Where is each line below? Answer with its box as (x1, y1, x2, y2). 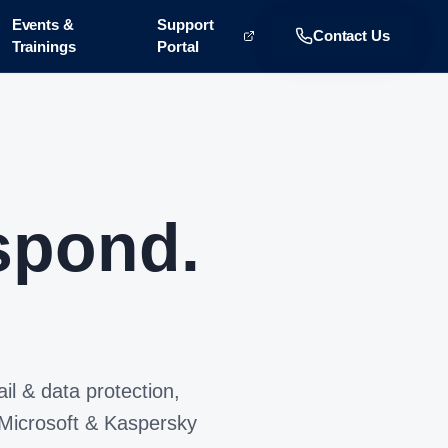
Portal (157, 38, 199, 55)
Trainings (11, 38, 76, 55)
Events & (11, 16, 74, 33)
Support (157, 16, 214, 33)
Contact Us (313, 27, 390, 44)
